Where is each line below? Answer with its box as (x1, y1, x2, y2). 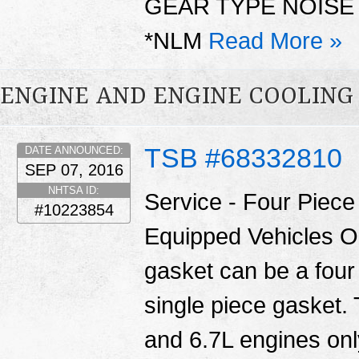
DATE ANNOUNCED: (24, 143, 123, 156)
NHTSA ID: (48, 184, 99, 196)
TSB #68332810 (144, 142, 342, 173)
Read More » (208, 27, 342, 54)
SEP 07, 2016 (24, 160, 123, 179)
